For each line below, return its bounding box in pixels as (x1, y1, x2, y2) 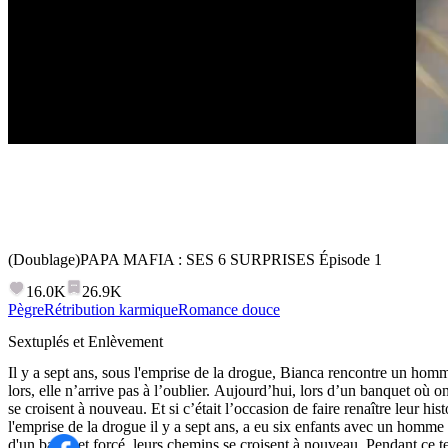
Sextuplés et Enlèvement (8, 332, 163, 350)
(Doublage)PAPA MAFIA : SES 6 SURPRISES (8, 250, 315, 268)
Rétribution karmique (44, 301, 178, 319)
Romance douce (178, 301, 280, 319)
